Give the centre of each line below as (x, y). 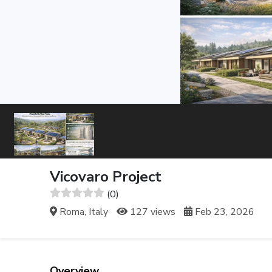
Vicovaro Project (106, 176)
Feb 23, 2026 (224, 212)
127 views (152, 212)
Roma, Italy (83, 212)
